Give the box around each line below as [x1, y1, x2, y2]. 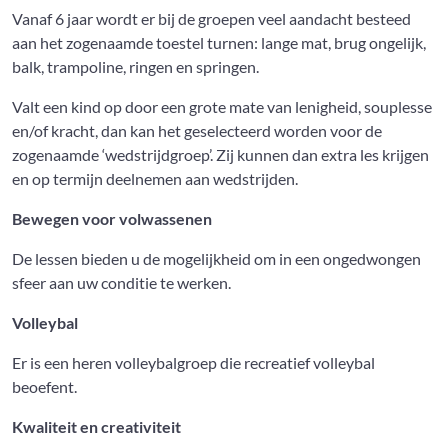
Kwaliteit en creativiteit [12, 417, 181, 437]
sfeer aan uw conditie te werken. [12, 273, 231, 293]
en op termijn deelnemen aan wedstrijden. [12, 169, 298, 189]
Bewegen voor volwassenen [12, 209, 212, 229]
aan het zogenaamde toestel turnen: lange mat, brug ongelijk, [12, 33, 426, 53]
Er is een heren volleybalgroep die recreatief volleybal [12, 353, 375, 373]
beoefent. [12, 377, 77, 397]
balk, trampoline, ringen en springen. [12, 57, 259, 77]
